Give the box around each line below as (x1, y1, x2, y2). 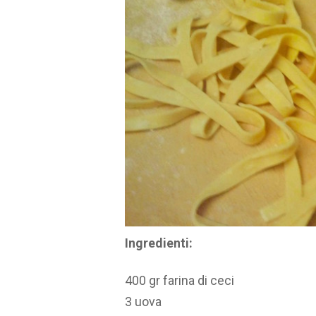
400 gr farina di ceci (125, 272, 234, 288)
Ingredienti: (125, 236, 193, 251)
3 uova (125, 293, 162, 309)
